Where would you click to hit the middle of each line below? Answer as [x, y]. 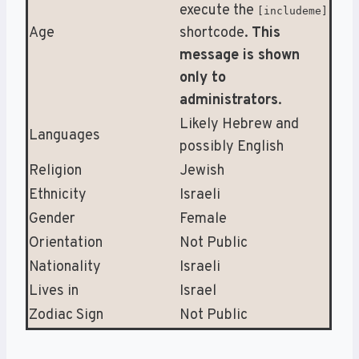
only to [203, 78]
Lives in [54, 291]
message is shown [240, 55]
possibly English [232, 147]
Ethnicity [58, 195]
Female [203, 219]
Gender [52, 219]
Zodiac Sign [66, 315]
